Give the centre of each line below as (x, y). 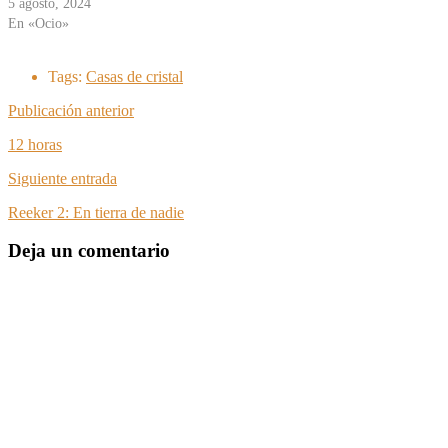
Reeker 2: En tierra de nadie (96, 212)
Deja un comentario (89, 251)
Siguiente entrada (62, 178)
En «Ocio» (38, 23)
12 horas (35, 144)
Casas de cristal (134, 76)
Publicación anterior (71, 110)
